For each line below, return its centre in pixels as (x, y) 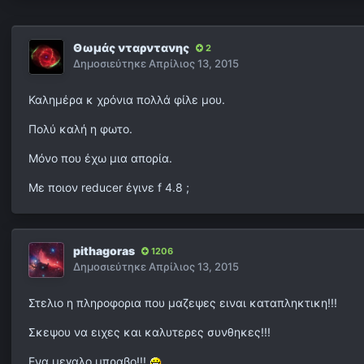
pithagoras (104, 251)
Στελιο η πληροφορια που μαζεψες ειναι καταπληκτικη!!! (183, 303)
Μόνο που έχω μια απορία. (100, 158)
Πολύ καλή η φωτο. (80, 129)
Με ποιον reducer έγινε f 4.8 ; (109, 188)
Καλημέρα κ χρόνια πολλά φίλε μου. (127, 100)
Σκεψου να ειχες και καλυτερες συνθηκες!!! (149, 332)
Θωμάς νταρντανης (131, 48)
